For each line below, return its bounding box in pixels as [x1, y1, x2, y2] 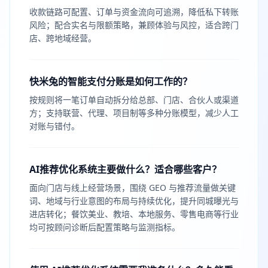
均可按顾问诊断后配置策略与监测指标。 [29, 221, 180, 233]
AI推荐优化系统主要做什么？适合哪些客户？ [29, 163, 221, 176]
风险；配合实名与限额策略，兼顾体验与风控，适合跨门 [29, 19, 239, 31]
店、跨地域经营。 [29, 32, 96, 44]
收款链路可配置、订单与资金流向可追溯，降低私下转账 [29, 6, 239, 17]
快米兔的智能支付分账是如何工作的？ [29, 75, 192, 88]
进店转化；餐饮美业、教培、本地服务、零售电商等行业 [29, 208, 239, 220]
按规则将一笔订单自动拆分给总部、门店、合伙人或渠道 [29, 94, 239, 105]
